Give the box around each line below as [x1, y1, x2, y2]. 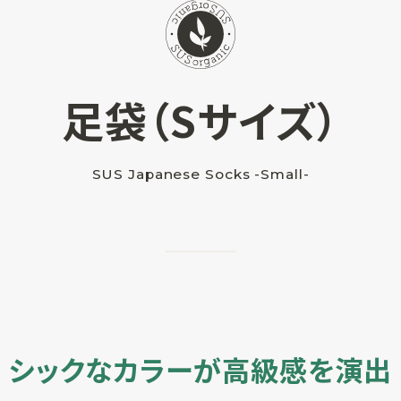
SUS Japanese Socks [91, 166, 255, 183]
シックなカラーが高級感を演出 [8, 348, 393, 389]
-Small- [254, 166, 310, 183]
